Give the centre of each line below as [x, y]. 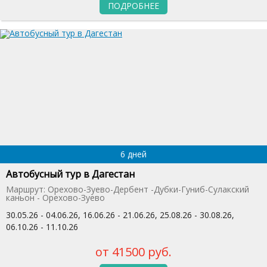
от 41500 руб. [133, 252]
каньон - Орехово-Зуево [55, 197]
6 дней [133, 154]
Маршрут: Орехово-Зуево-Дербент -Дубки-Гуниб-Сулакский [128, 189]
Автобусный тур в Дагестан [70, 174]
